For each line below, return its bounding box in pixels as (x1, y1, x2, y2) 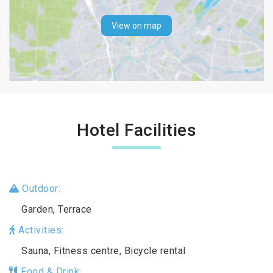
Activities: (15, 224, 64, 236)
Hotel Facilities (77, 119, 196, 140)
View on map (112, 21, 161, 31)
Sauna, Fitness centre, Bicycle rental (21, 244, 186, 257)
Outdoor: (19, 182, 60, 194)
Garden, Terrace (21, 203, 92, 215)
